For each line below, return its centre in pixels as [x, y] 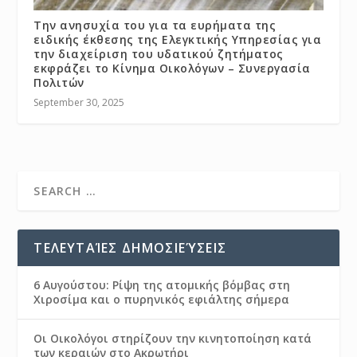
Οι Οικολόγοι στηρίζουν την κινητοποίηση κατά [173, 338]
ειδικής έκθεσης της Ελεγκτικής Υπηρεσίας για [178, 39]
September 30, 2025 [79, 102]
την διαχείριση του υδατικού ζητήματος [159, 53]
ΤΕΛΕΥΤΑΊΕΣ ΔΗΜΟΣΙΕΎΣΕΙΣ [130, 247]
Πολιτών [59, 82]
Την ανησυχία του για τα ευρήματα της [155, 25]
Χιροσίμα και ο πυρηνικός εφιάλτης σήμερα [162, 299]
